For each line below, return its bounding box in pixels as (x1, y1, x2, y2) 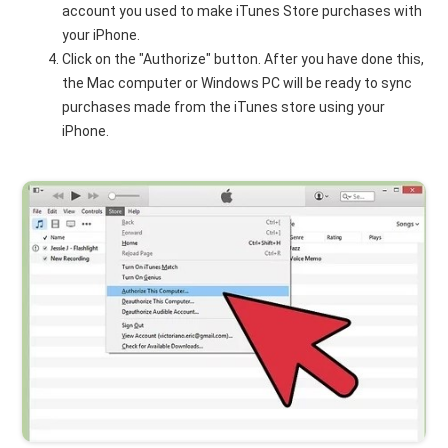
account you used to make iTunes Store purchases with (62, 3, 423, 20)
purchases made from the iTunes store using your (62, 99, 386, 116)
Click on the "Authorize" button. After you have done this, (62, 51, 425, 68)
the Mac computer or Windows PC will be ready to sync (62, 75, 413, 92)
